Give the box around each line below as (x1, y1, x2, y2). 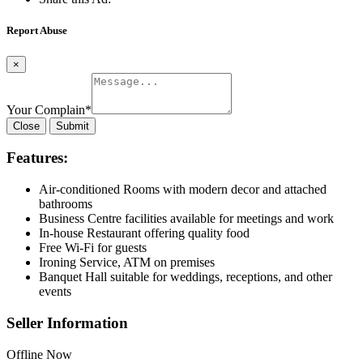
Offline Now (6, 347, 72, 361)
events (39, 284, 71, 299)
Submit (56, 119, 89, 132)
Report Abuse (6, 24, 67, 37)
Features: (6, 149, 68, 167)
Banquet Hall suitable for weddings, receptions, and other (39, 270, 332, 284)
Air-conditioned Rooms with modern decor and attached (39, 182, 327, 197)
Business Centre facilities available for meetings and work (39, 211, 334, 226)
